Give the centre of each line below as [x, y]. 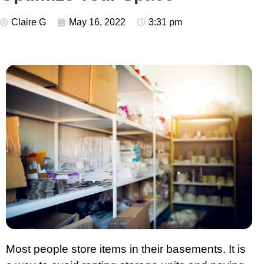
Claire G [29, 22]
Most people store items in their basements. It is [126, 249]
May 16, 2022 [97, 22]
